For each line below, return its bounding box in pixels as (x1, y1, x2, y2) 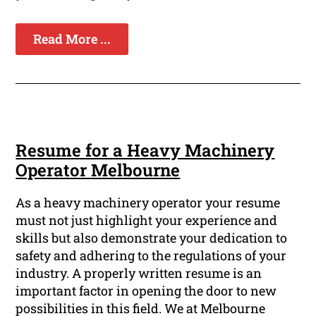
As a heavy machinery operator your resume (16, 194, 281, 212)
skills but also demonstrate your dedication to (16, 229, 288, 247)
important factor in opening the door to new (16, 282, 277, 300)
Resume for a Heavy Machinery (16, 139, 275, 162)
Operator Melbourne (16, 159, 181, 182)
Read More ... (33, 30, 111, 48)
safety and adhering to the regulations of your (16, 247, 287, 265)
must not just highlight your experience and (16, 212, 278, 229)
